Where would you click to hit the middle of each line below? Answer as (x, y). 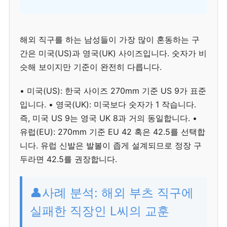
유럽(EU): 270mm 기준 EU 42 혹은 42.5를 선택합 (112, 131)
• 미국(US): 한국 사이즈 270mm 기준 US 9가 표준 (113, 90)
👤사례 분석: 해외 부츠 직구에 (112, 193)
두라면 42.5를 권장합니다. (68, 159)
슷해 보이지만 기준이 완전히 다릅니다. (91, 67)
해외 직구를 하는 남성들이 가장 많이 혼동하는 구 (110, 40)
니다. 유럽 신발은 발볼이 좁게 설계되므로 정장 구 (111, 145)
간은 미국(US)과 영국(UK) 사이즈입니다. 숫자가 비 (113, 53)
